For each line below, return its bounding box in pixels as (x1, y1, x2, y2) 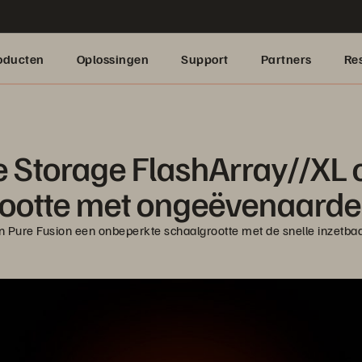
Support (181, 51, 229, 67)
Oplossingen (76, 51, 149, 67)
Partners (260, 51, 312, 67)
